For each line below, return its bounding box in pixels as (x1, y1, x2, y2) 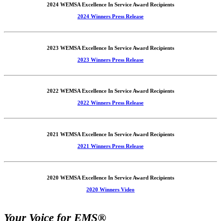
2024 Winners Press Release (77, 13, 144, 19)
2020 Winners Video (86, 186, 135, 193)
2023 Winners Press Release (77, 56, 144, 63)
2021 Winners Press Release (77, 143, 144, 149)
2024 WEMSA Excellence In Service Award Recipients (47, 1, 174, 7)
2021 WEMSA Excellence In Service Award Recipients (47, 131, 174, 138)
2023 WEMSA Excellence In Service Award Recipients (47, 44, 174, 51)
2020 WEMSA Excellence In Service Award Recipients (47, 175, 174, 181)
